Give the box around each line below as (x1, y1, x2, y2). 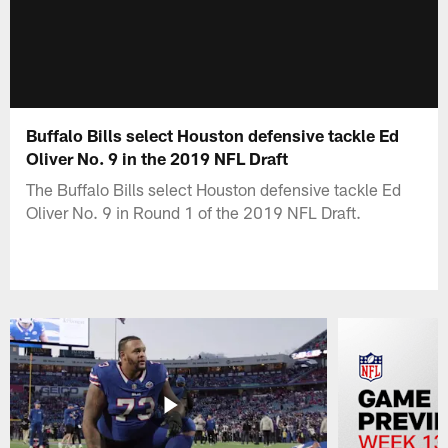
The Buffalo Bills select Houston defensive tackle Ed (26, 178, 402, 199)
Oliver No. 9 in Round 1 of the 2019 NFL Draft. (26, 201, 362, 222)
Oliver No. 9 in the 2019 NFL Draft (26, 147, 289, 168)
